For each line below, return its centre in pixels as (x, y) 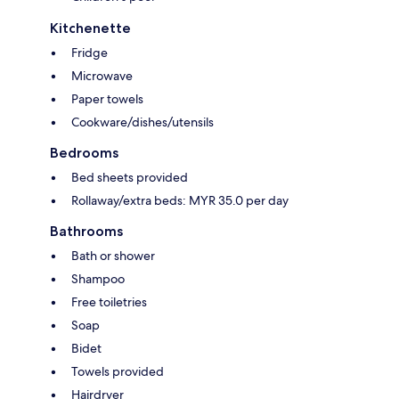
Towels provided (118, 372)
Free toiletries (109, 302)
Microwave (102, 76)
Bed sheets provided (130, 178)
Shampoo (98, 279)
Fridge (90, 53)
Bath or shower (113, 256)
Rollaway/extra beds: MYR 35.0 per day (180, 201)
